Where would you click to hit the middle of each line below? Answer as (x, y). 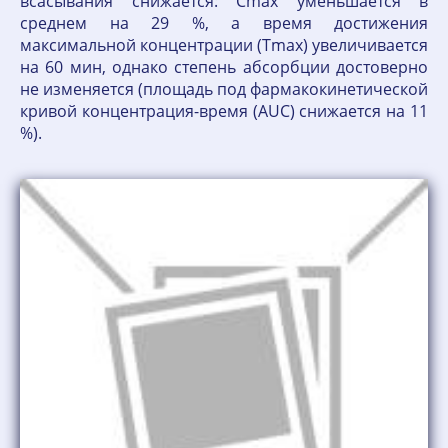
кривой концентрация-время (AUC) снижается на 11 (224, 111)
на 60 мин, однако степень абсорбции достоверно (224, 67)
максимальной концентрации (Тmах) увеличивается (224, 45)
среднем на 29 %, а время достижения (224, 23)
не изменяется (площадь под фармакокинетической (224, 89)
